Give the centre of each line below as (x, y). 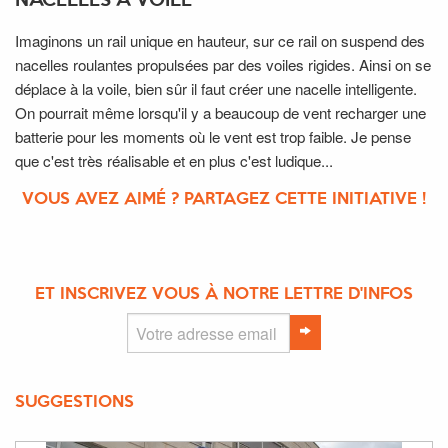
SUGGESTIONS (74, 402)
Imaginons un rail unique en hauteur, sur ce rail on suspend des (220, 41)
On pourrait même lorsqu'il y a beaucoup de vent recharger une (220, 113)
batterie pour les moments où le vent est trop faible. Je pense (213, 137)
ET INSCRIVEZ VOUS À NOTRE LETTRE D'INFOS (224, 295)
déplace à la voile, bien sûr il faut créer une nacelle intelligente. (216, 89)
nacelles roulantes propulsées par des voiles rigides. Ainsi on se (223, 65)
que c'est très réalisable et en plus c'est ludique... (174, 161)
